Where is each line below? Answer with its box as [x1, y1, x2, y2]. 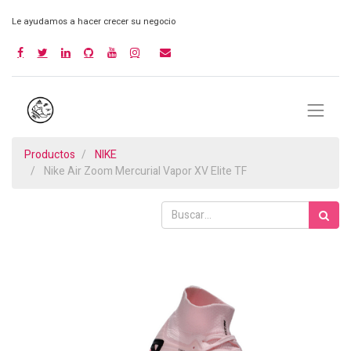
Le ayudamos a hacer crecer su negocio [12, 15, 175, 28]
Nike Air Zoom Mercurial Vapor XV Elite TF [44, 163, 247, 180]
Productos [24, 147, 75, 164]
